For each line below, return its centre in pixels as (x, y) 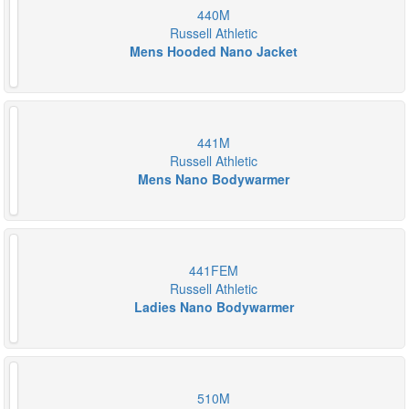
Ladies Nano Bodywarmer (214, 307)
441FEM (214, 270)
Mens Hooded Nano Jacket (214, 51)
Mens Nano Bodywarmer (214, 179)
